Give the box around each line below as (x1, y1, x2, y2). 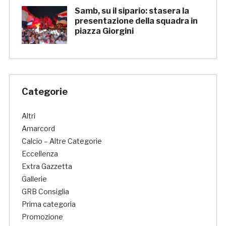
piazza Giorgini (74, 26, 134, 36)
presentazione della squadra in (74, 16, 198, 26)
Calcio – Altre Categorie (21, 137, 102, 146)
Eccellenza (21, 149, 58, 158)
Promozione (21, 212, 63, 221)
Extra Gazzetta (21, 162, 72, 171)
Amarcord (21, 124, 55, 133)
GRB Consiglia (21, 187, 69, 196)
